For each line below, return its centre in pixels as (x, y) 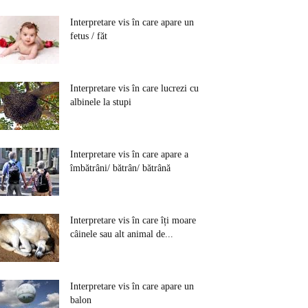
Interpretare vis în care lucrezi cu (134, 88)
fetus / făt (89, 36)
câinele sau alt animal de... (122, 234)
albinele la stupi (101, 102)
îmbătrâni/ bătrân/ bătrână (120, 168)
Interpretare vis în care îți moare (133, 220)
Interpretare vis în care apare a (129, 154)
